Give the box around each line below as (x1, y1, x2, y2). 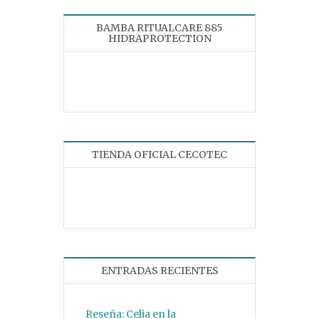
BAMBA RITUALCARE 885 (96, 21, 223, 35)
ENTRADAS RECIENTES (100, 264, 219, 278)
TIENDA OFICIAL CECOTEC (92, 148, 227, 162)
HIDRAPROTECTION (108, 32, 211, 46)
